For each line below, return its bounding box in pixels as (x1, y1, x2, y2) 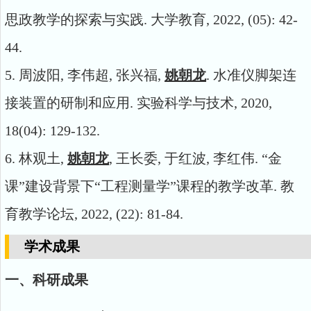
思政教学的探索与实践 (5, 12, 144, 27)
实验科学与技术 (137, 95, 234, 110)
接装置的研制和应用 (5, 95, 130, 110)
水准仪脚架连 (213, 67, 296, 83)
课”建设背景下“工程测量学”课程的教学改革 (5, 178, 274, 194)
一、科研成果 (5, 272, 88, 287)
